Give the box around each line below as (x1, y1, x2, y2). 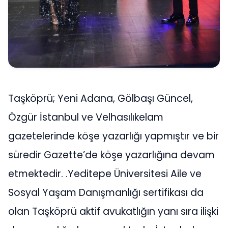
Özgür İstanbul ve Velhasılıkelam (8, 110, 163, 125)
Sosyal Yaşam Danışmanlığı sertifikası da (8, 186, 204, 200)
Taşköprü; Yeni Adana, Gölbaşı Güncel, (8, 92, 193, 106)
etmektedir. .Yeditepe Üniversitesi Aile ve (8, 167, 202, 181)
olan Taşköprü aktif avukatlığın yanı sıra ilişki (8, 205, 218, 219)
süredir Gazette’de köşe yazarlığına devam (8, 148, 215, 162)
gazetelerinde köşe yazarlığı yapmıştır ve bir (8, 129, 219, 144)
